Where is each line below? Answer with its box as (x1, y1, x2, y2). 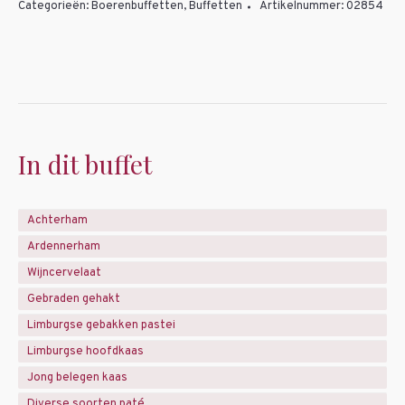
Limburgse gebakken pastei (27, 317, 175, 333)
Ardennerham (27, 239, 100, 254)
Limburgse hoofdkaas (27, 344, 144, 359)
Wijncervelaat (27, 265, 101, 280)
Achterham (27, 212, 88, 228)
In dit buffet (18, 147, 152, 181)
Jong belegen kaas (27, 370, 127, 385)
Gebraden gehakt (27, 291, 120, 306)
